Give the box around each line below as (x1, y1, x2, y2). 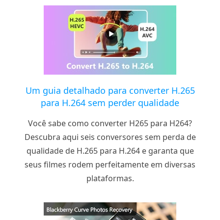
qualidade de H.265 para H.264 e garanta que (26, 145, 194, 156)
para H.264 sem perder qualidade (41, 96, 179, 109)
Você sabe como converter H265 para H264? (28, 117, 192, 129)
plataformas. (86, 172, 134, 184)
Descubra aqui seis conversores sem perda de (24, 131, 196, 142)
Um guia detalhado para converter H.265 (25, 84, 195, 96)
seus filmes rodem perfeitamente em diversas (25, 159, 195, 170)
